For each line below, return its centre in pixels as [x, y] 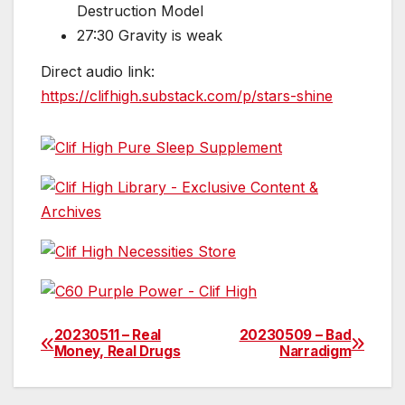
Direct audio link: [98, 72]
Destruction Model [140, 11]
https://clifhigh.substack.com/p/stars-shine [187, 96]
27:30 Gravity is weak [150, 36]
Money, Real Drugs [117, 352]
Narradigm [316, 352]
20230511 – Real [108, 335]
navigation [113, 382]
